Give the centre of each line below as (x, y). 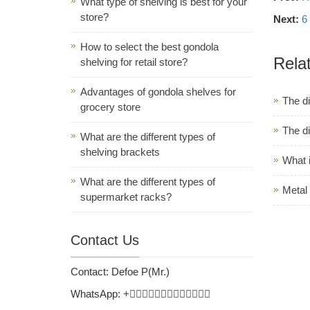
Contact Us (105, 240)
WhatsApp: (97, 293)
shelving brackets (120, 152)
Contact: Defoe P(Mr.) (120, 271)
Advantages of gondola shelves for (158, 91)
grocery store (110, 107)
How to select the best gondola (149, 46)
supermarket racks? (126, 197)
